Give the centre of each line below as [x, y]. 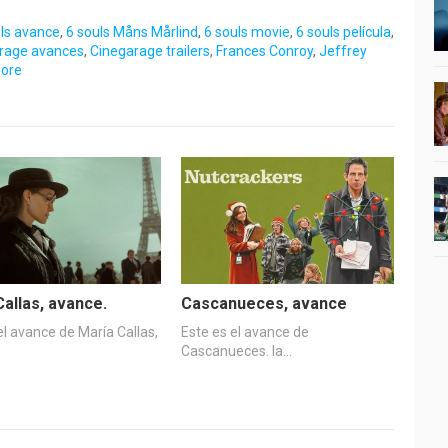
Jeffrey [343, 50]
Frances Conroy [264, 50]
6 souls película [343, 31]
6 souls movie [247, 31]
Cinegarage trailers [150, 50]
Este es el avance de [244, 332]
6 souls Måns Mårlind [132, 31]
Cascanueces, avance [263, 304]
